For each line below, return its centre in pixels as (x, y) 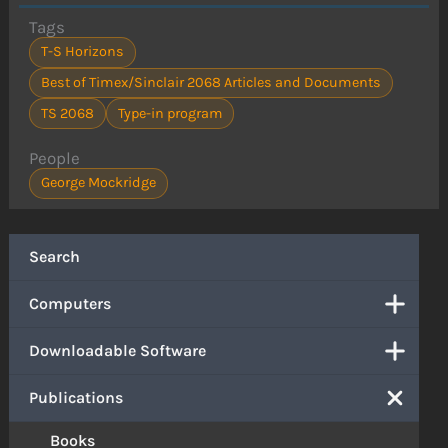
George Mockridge (98, 183)
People (55, 158)
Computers (70, 304)
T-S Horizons (82, 52)
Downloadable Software (118, 351)
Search (55, 257)
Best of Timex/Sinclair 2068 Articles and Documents (211, 83)
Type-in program (170, 113)
